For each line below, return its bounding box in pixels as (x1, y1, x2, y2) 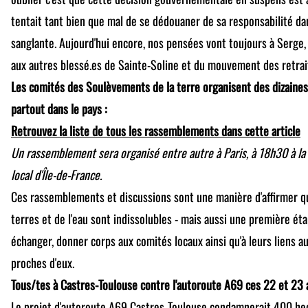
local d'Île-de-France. (11, 165, 102, 184)
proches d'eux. (11, 253, 74, 272)
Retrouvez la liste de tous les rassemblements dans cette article (11, 121, 300, 140)
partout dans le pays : (11, 99, 107, 118)
